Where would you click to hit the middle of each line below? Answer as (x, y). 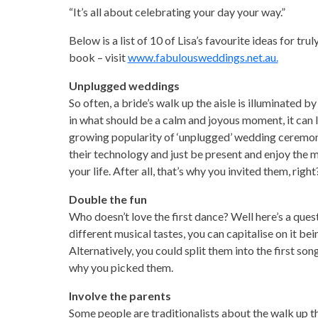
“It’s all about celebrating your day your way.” (177, 12)
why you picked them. (121, 267)
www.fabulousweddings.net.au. (203, 57)
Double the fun (108, 199)
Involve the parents (120, 296)
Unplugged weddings (124, 86)
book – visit (98, 57)
